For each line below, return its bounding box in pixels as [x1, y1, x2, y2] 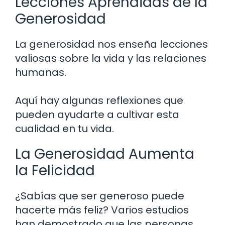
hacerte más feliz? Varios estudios [15, 202, 189, 217]
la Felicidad [15, 160, 95, 180]
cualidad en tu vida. [15, 121, 114, 136]
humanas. [15, 65, 66, 79]
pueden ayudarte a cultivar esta [15, 107, 179, 122]
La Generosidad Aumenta [15, 144, 194, 164]
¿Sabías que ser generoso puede [15, 188, 184, 203]
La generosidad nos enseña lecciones [15, 37, 208, 51]
